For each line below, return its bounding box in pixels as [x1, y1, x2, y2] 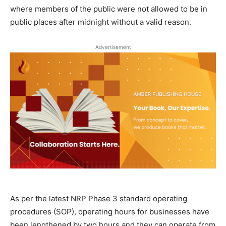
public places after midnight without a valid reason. [10, 17, 191, 27]
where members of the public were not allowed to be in [10, 4, 207, 14]
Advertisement [95, 44, 131, 50]
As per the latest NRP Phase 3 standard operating [10, 193, 187, 203]
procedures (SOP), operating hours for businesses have [10, 206, 209, 216]
